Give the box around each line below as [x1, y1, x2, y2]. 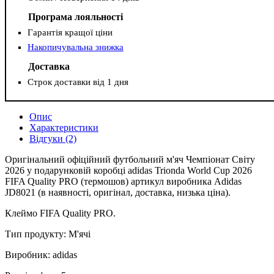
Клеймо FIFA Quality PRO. [5, 208, 116, 219]
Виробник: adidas [5, 250, 77, 261]
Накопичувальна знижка [27, 42, 124, 53]
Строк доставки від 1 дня [27, 77, 128, 87]
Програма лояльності [28, 11, 123, 22]
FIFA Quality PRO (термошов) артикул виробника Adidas [5, 176, 242, 187]
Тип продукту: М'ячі [5, 229, 91, 240]
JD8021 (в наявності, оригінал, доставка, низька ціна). [5, 187, 231, 198]
